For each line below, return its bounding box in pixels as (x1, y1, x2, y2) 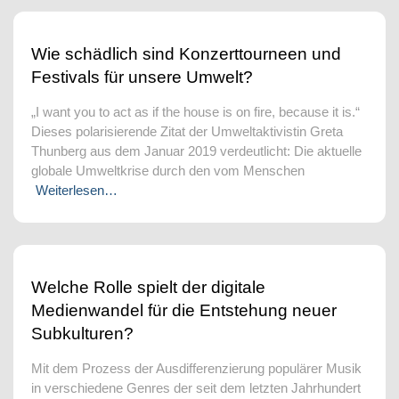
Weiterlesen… (36, 183, 118, 198)
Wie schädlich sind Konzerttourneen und (31, 45, 341, 63)
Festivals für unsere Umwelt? (31, 68, 253, 86)
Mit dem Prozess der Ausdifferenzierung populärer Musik (31, 361, 362, 376)
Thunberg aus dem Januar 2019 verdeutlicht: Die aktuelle (31, 143, 362, 159)
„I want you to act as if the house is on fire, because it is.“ (31, 104, 360, 119)
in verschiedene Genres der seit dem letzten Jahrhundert (31, 380, 361, 395)
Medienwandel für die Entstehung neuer (31, 301, 337, 320)
